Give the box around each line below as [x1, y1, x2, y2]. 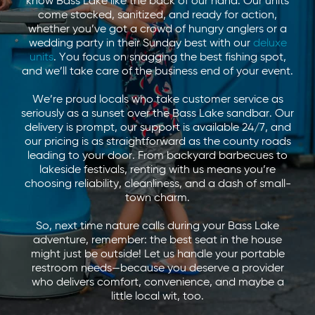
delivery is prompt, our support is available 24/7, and [24, 122, 291, 134]
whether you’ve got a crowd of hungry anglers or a [28, 24, 287, 35]
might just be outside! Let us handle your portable [30, 249, 285, 260]
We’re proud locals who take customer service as [32, 94, 283, 105]
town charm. [125, 193, 190, 204]
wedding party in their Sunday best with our [28, 38, 253, 49]
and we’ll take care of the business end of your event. [22, 66, 293, 77]
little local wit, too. [111, 291, 204, 302]
